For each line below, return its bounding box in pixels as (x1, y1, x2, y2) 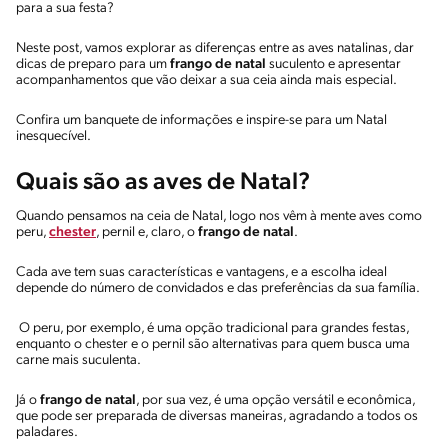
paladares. (16, 424, 80, 440)
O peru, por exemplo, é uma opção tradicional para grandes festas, (16, 320, 409, 336)
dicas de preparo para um (16, 56, 170, 72)
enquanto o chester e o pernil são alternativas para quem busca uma (16, 336, 410, 352)
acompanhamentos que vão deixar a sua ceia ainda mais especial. (16, 72, 402, 88)
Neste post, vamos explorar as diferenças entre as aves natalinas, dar (16, 40, 414, 56)
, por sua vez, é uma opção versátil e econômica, (136, 392, 415, 408)
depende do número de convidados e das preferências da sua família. (16, 280, 422, 296)
